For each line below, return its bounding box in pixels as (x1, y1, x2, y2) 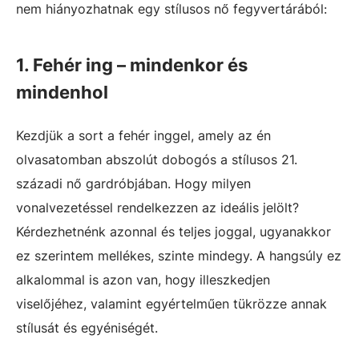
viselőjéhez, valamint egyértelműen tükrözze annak (16, 295, 327, 312)
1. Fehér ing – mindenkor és (16, 54, 248, 75)
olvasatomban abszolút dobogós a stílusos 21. (16, 151, 297, 167)
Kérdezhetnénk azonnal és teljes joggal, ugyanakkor (16, 223, 331, 240)
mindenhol (16, 81, 108, 103)
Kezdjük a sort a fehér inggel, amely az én (16, 127, 271, 143)
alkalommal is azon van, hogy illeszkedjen (16, 271, 270, 288)
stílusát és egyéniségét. (16, 319, 158, 336)
